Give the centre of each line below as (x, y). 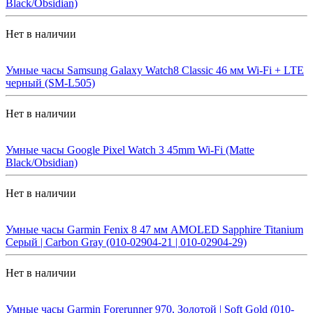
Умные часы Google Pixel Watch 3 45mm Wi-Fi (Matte (130, 150)
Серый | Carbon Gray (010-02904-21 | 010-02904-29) (126, 242)
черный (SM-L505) (50, 82)
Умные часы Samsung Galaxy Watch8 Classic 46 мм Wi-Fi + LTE (155, 70)
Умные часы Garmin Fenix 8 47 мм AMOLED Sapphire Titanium (154, 229)
